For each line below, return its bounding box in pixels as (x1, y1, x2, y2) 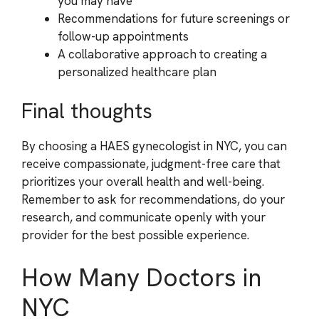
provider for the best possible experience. (21, 227, 249, 243)
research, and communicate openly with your (21, 209, 266, 225)
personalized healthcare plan (58, 63, 216, 80)
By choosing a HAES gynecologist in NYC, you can (21, 138, 287, 154)
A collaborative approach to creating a (58, 46, 267, 62)
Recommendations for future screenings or (58, 10, 290, 26)
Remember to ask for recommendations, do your (21, 192, 285, 207)
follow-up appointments (58, 28, 189, 44)
